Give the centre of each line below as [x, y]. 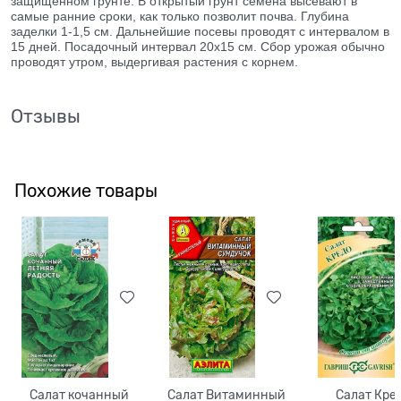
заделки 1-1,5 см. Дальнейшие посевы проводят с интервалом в [200, 31]
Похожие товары [86, 191]
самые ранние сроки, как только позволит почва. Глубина [180, 16]
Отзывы [46, 116]
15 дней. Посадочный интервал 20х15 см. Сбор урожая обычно [198, 46]
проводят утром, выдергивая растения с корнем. [156, 61]
